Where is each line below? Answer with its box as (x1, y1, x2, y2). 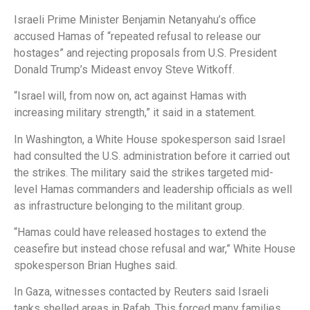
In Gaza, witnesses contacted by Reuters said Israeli (14, 285, 268, 299)
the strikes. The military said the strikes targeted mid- (14, 165, 273, 179)
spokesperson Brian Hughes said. (14, 258, 177, 272)
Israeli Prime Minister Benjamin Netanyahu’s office (14, 12, 256, 26)
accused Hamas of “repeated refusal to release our (14, 29, 261, 43)
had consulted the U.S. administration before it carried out (14, 149, 290, 163)
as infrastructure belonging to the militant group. (14, 199, 244, 212)
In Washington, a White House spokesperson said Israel (14, 132, 285, 146)
